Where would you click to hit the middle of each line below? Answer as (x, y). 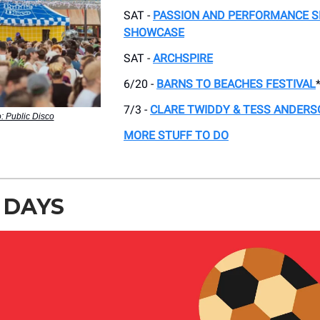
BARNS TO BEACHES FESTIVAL (236, 84)
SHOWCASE (154, 33)
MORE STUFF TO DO (176, 136)
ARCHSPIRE (183, 59)
